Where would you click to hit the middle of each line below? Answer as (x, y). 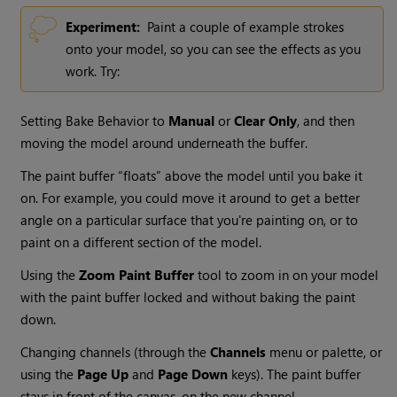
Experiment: (103, 27)
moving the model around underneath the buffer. (164, 143)
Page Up (103, 374)
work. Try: (93, 71)
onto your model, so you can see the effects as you (214, 49)
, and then (326, 121)
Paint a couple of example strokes (246, 27)
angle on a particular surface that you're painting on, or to (190, 220)
